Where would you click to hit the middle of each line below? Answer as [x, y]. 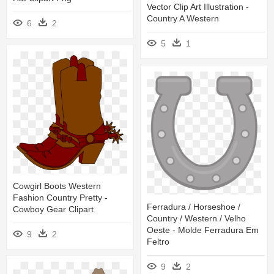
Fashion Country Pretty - [60, 197]
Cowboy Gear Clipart [53, 209]
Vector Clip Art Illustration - [198, 6]
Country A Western [183, 18]
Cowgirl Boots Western [57, 186]
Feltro [158, 241]
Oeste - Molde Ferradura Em [203, 230]
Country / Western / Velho [196, 218]
